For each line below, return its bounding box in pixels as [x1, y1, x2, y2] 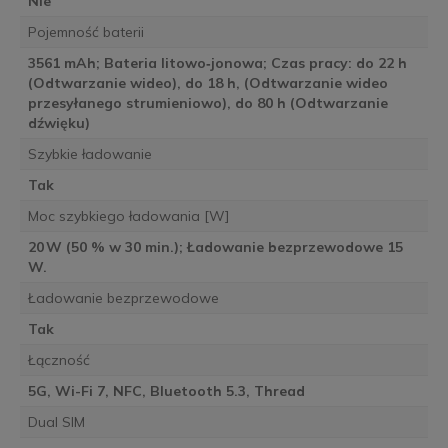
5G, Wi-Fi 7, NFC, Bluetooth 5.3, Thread [27, 381, 305, 400]
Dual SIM [27, 412, 85, 431]
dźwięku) [27, 113, 90, 132]
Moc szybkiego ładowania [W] [27, 206, 229, 225]
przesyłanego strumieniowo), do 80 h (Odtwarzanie [27, 93, 388, 112]
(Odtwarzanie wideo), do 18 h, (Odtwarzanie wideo [27, 73, 388, 92]
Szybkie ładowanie [27, 144, 152, 163]
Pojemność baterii [27, 22, 144, 41]
